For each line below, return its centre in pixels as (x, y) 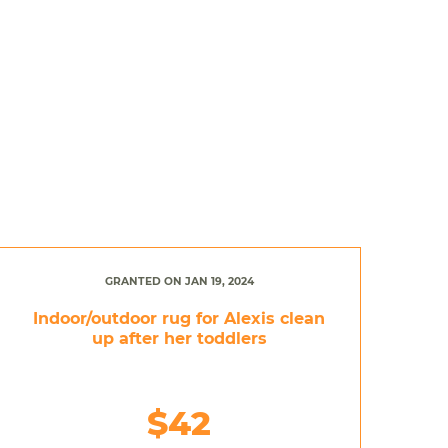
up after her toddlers (179, 338)
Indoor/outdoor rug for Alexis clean (179, 318)
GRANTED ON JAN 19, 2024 (179, 281)
